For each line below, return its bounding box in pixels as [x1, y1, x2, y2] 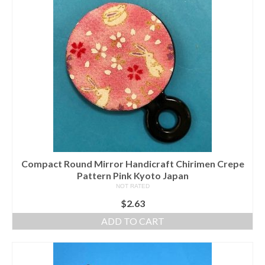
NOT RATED [115, 183, 150, 190]
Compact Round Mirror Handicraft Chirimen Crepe [21, 158, 244, 170]
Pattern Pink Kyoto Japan [76, 170, 189, 182]
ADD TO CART [101, 215, 164, 227]
